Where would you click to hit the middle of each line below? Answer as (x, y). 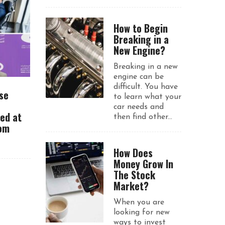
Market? (131, 186)
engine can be (139, 77)
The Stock (134, 175)
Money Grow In (143, 164)
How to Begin (141, 28)
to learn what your (147, 97)
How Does (133, 153)
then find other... (143, 117)
